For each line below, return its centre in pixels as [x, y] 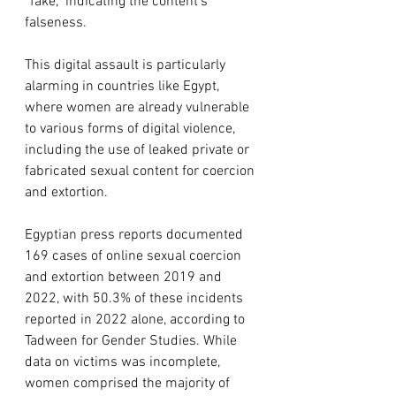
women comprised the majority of [129, 383]
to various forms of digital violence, [132, 129]
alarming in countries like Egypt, [124, 86]
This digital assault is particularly [127, 65]
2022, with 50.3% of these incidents [136, 298]
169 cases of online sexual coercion [135, 256]
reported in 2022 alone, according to [137, 320]
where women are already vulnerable [139, 107]
